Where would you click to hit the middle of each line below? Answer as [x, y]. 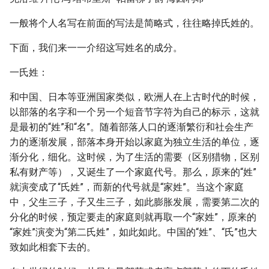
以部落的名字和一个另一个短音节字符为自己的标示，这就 [134, 112]
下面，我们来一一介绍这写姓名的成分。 [96, 48]
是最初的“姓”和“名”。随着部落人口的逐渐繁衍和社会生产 [131, 127]
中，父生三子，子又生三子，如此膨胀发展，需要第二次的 [134, 202]
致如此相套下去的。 [53, 247]
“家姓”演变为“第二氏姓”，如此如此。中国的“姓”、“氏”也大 [133, 232]
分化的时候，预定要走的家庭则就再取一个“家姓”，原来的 [133, 217]
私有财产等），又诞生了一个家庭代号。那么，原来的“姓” [133, 172]
